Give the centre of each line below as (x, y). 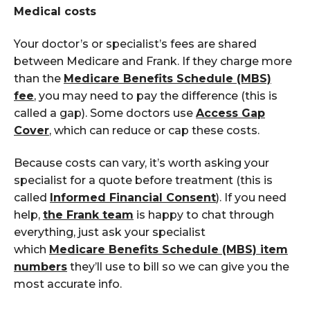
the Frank (71, 215)
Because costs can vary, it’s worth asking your (142, 163)
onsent (195, 198)
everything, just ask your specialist (110, 232)
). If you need (251, 198)
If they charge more (237, 61)
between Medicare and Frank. (98, 61)
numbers (40, 267)
